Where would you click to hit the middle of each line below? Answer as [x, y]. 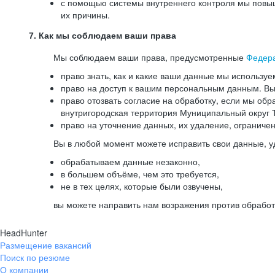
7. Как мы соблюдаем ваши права [103, 36]
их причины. [85, 15]
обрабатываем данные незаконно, [130, 161]
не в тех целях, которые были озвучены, [142, 186]
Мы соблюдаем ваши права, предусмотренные [150, 57]
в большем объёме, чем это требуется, [140, 174]
